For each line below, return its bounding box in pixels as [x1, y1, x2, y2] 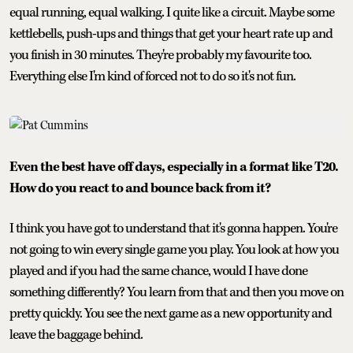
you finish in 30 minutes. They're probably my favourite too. [9, 46, 311, 64]
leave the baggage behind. [9, 325, 143, 344]
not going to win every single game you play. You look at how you [9, 240, 339, 258]
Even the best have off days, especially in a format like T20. [9, 158, 338, 176]
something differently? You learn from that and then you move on [9, 283, 344, 301]
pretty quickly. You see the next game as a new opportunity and [9, 304, 332, 322]
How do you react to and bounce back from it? [9, 179, 270, 197]
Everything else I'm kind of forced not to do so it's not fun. [9, 67, 295, 85]
